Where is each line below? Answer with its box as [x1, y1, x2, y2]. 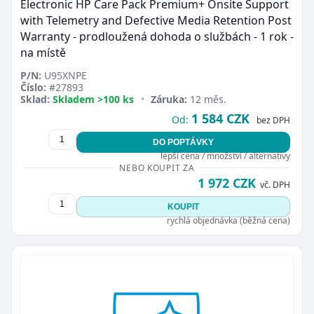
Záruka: [151, 93, 188, 106]
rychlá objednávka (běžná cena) [166, 214, 290, 226]
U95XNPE [41, 69, 87, 82]
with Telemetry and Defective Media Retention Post [20, 13, 292, 28]
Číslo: [20, 81, 46, 94]
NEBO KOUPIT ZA [119, 162, 195, 174]
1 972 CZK [197, 175, 256, 191]
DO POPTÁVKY [152, 137, 214, 147]
